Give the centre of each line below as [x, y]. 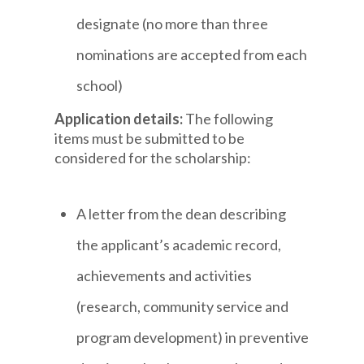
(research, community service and [183, 307]
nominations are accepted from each [192, 54]
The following [230, 118]
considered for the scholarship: [153, 157]
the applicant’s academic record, [179, 245]
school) [100, 85]
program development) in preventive [193, 338]
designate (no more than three [173, 23]
